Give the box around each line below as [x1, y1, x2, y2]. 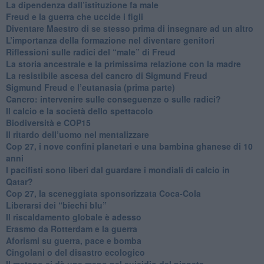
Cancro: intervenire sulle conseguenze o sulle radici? [5, 93, 221, 105]
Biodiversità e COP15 [5, 116, 91, 128]
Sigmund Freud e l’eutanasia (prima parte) [5, 81, 175, 93]
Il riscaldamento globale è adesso [5, 210, 141, 223]
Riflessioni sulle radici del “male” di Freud [5, 45, 176, 58]
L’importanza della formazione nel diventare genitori [5, 34, 214, 46]
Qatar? [5, 175, 33, 187]
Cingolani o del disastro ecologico [5, 246, 145, 258]
